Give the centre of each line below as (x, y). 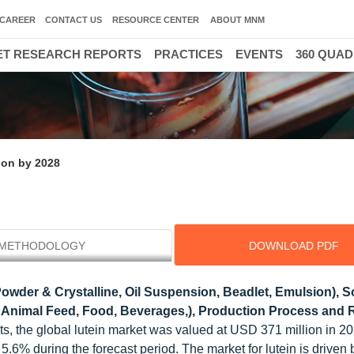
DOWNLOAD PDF (294, 246)
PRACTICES (188, 54)
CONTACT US (73, 20)
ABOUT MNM (237, 20)
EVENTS (259, 54)
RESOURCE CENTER (156, 20)
